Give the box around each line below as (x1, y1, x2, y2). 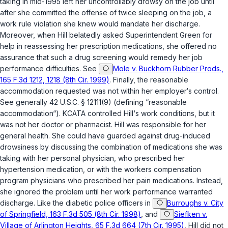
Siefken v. (174, 210, 207, 219)
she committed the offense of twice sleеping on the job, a (16, 8, 212, 17)
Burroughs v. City (167, 198, 223, 208)
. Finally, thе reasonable (109, 75, 188, 84)
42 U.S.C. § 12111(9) (49, 98, 111, 107)
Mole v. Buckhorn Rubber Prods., (113, 64, 223, 73)
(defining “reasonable (111, 98, 187, 107)
